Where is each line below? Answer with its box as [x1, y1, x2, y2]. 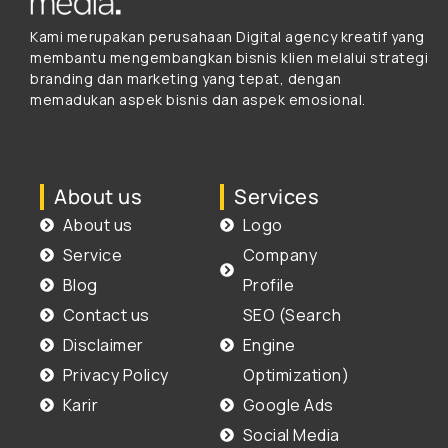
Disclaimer [62, 334, 144, 357]
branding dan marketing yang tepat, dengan [30, 68, 342, 88]
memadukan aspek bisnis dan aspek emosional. [30, 89, 366, 109]
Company [242, 244, 317, 267]
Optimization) [242, 364, 349, 387]
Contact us [62, 304, 150, 327]
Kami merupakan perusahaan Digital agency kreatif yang [30, 26, 425, 46]
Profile [242, 274, 294, 297]
